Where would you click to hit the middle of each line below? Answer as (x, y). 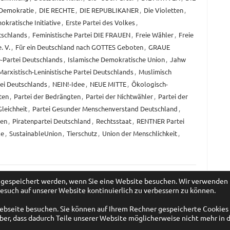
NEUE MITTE (108, 84)
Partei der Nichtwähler (119, 97)
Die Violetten (163, 10)
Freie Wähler (154, 35)
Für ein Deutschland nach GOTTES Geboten (79, 47)
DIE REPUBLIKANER (109, 10)
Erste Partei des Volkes (100, 23)
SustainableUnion (35, 133)
